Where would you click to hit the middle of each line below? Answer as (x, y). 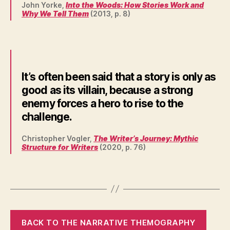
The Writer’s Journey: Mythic (146, 139)
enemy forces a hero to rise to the (103, 104)
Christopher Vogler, (57, 139)
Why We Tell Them (55, 13)
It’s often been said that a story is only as (119, 77)
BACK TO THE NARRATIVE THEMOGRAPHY (108, 223)
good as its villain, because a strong (107, 90)
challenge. (47, 117)
